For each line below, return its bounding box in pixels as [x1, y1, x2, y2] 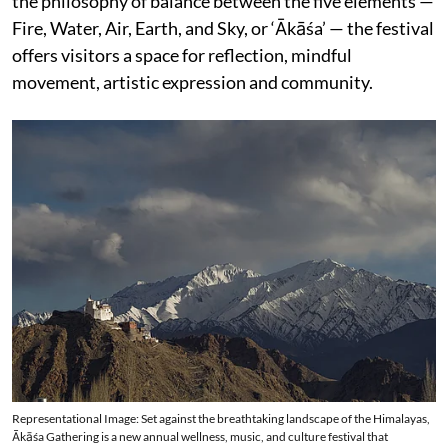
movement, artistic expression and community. [12, 71, 373, 93]
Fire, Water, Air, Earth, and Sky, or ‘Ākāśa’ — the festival [12, 17, 434, 39]
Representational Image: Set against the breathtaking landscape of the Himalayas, [12, 411, 430, 427]
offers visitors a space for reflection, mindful [12, 44, 352, 66]
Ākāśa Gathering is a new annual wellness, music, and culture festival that [12, 429, 388, 445]
